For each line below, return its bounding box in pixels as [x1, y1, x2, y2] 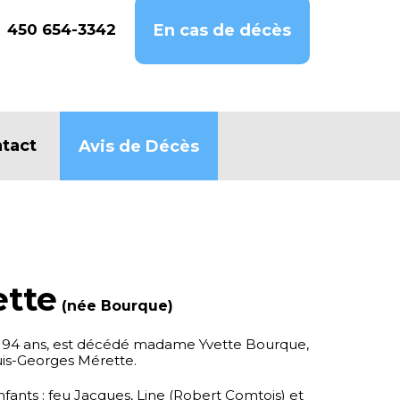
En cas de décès [154, 21, 292, 40]
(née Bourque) [62, 296, 174, 314]
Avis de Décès [78, 136, 199, 156]
